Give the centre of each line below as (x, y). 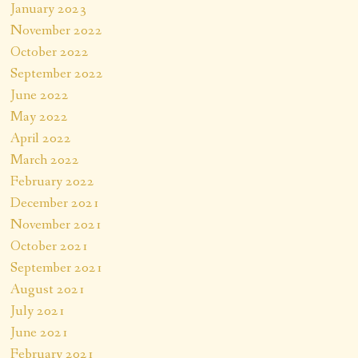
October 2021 (50, 246)
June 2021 (40, 332)
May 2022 (40, 116)
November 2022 (57, 30)
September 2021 (57, 267)
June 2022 (40, 95)
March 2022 (45, 159)
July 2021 (38, 310)
